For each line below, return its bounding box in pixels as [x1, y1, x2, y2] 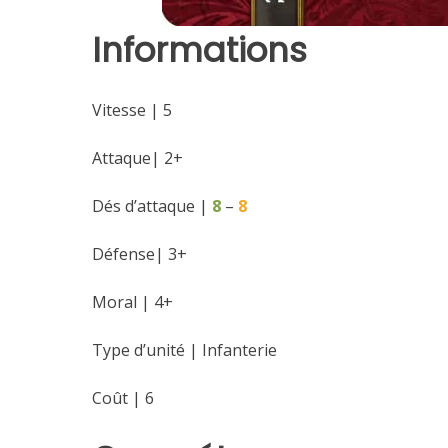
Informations [92, 26, 307, 74]
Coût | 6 [92, 387, 154, 410]
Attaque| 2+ [92, 147, 183, 170]
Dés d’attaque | [92, 195, 212, 218]
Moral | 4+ [92, 291, 173, 314]
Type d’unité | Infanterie [92, 339, 277, 362]
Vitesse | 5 [92, 99, 172, 122]
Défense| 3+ [92, 243, 187, 266]
